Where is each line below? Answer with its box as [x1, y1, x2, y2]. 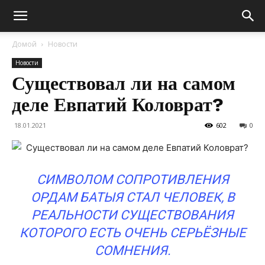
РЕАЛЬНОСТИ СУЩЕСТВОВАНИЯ [31, 208, 234, 222]
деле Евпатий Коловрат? [12, 93, 224, 116]
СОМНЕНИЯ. [94, 243, 171, 258]
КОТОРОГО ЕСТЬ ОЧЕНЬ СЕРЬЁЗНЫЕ [19, 225, 246, 240]
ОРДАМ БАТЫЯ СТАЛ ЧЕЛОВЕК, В [30, 190, 235, 205]
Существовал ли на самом [12, 72, 235, 95]
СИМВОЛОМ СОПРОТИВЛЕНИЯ [36, 172, 229, 187]
